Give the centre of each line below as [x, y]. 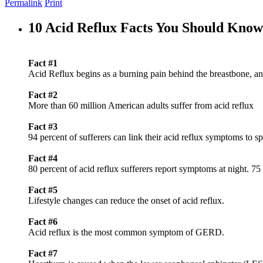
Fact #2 [43, 95]
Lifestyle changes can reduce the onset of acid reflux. [126, 201]
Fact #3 [43, 127]
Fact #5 [43, 190]
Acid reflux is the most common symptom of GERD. [126, 232]
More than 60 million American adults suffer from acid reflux [141, 106]
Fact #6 [43, 222]
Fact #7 [43, 254]
